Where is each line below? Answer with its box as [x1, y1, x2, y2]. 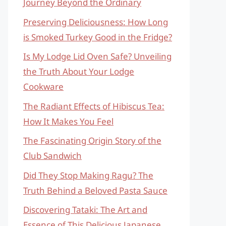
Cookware [23, 81, 64, 92]
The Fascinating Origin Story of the [23, 135, 161, 146]
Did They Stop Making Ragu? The [23, 169, 153, 181]
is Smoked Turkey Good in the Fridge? [23, 31, 172, 43]
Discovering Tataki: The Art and [23, 204, 147, 215]
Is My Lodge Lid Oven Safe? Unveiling [23, 50, 172, 62]
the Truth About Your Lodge [23, 66, 134, 77]
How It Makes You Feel [23, 115, 114, 127]
